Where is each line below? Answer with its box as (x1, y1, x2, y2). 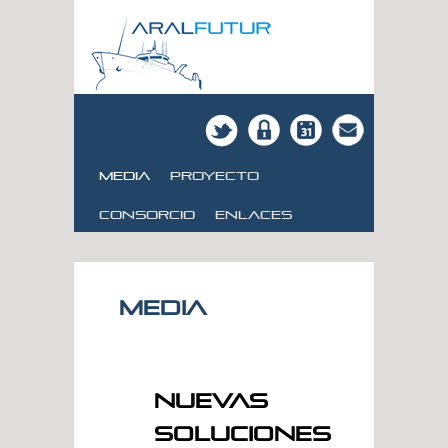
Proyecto (170, 164, 259, 183)
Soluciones (154, 413, 331, 446)
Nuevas (154, 380, 268, 413)
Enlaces (215, 203, 292, 222)
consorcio (99, 203, 195, 222)
